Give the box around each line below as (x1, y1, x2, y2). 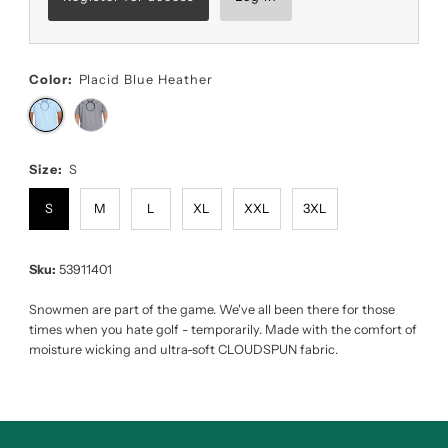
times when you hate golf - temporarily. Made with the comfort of (28, 322, 417, 338)
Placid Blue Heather (78, 72, 213, 88)
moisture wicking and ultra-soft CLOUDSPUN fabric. (28, 342, 338, 358)
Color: (28, 72, 73, 88)
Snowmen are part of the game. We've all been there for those (28, 302, 395, 318)
